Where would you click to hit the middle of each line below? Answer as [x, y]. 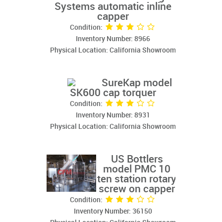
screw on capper [137, 190]
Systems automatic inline [113, 7]
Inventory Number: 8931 [113, 115]
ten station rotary [137, 180]
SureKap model [137, 83]
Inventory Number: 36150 [113, 212]
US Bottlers [137, 160]
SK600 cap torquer [113, 93]
